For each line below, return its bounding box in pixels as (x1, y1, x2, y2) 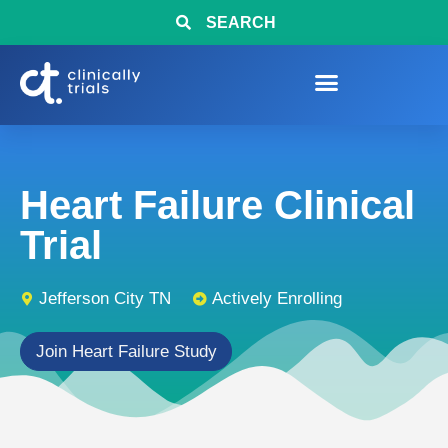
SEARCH (205, 14, 276, 31)
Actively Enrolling (212, 289, 342, 308)
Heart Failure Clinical (20, 183, 415, 227)
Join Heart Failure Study (35, 342, 217, 361)
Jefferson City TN (39, 289, 171, 308)
